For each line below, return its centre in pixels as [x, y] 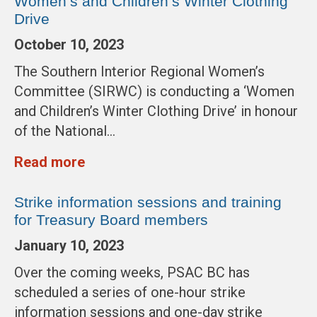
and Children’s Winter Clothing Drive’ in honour [156, 111]
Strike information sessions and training [148, 202]
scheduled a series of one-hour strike [130, 292]
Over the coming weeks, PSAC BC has [132, 272]
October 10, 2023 [69, 45]
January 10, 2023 [69, 246]
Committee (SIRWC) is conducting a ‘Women [154, 91]
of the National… [65, 131]
